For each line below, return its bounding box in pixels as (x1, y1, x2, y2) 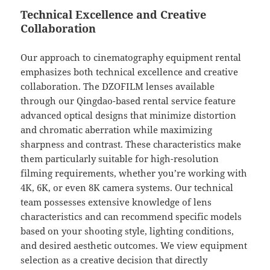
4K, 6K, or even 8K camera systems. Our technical (20, 181, 234, 194)
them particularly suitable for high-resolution (20, 152, 219, 165)
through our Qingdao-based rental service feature (20, 95, 236, 107)
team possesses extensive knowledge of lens (20, 196, 212, 209)
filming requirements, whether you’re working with (20, 167, 248, 180)
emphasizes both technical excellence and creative (20, 66, 239, 78)
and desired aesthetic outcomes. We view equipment (20, 239, 248, 252)
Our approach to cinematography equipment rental (20, 51, 242, 64)
